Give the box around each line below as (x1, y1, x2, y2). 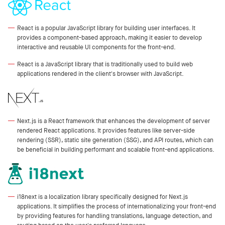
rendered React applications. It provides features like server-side (17, 126, 195, 134)
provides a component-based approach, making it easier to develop (17, 33, 202, 41)
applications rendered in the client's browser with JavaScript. (17, 69, 184, 77)
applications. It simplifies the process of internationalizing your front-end (17, 202, 216, 210)
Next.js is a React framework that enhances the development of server (17, 117, 210, 125)
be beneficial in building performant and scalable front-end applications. (17, 145, 214, 153)
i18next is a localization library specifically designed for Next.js (17, 192, 188, 200)
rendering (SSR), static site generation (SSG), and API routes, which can (17, 136, 213, 144)
